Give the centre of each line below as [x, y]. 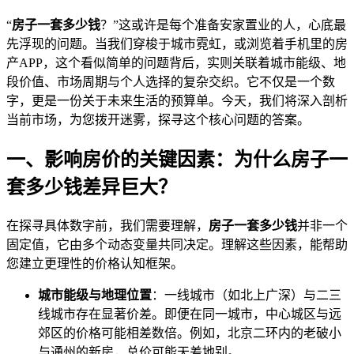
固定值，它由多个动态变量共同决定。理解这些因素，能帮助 [177, 245]
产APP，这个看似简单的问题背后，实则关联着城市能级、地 [176, 63]
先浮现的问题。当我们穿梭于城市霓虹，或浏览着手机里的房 [177, 44]
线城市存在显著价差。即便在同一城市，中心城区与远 [190, 314]
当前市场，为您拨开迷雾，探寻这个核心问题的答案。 [158, 120]
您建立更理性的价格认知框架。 [95, 264]
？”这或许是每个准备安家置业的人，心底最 [223, 25]
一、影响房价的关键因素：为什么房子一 [177, 160]
